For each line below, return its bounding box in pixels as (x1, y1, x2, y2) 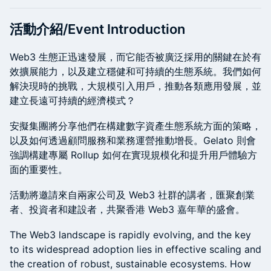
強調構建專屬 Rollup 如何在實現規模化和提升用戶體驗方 (10, 149, 257, 161)
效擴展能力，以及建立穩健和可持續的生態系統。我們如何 (10, 65, 261, 77)
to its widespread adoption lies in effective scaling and (10, 243, 261, 255)
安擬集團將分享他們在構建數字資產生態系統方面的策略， (10, 120, 261, 132)
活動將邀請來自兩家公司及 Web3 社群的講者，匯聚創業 (10, 189, 255, 201)
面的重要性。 (10, 163, 68, 175)
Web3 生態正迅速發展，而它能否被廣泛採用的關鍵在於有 (10, 51, 261, 63)
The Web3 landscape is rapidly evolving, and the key (10, 229, 251, 241)
